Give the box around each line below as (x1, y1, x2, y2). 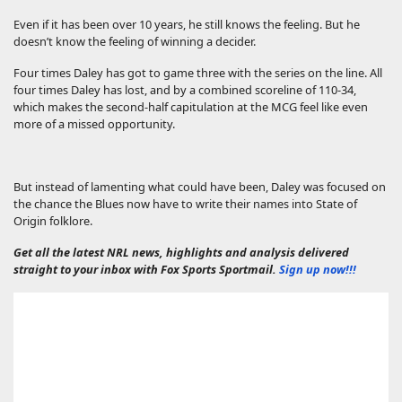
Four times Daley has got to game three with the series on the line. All (13, 65, 382, 82)
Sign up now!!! (279, 261, 356, 278)
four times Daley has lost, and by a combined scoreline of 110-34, (13, 82, 356, 99)
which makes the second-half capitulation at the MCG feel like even (13, 99, 368, 116)
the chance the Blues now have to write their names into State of (13, 196, 357, 213)
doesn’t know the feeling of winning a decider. (13, 33, 256, 50)
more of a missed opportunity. (13, 116, 175, 133)
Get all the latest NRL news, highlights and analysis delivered (13, 244, 349, 261)
